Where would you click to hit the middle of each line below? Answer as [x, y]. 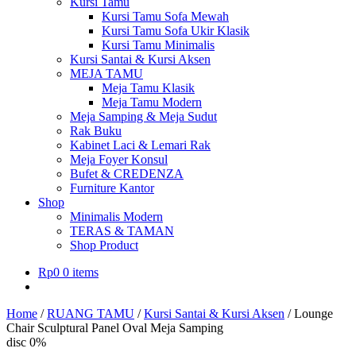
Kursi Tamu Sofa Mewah [165, 16]
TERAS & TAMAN [122, 231]
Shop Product [104, 245]
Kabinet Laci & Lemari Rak [140, 145]
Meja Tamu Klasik [148, 88]
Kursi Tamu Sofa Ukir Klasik [176, 31]
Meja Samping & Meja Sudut [143, 116]
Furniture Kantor [112, 188]
